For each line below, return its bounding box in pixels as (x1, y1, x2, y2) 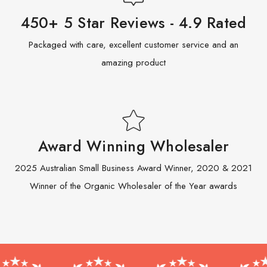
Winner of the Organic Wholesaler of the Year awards (30, 179, 237, 193)
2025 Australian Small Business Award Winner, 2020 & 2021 (15, 161, 252, 175)
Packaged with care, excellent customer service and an (29, 38, 238, 51)
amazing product (101, 55, 166, 69)
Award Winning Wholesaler (38, 135, 229, 157)
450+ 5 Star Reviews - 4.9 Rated (20, 11, 247, 33)
